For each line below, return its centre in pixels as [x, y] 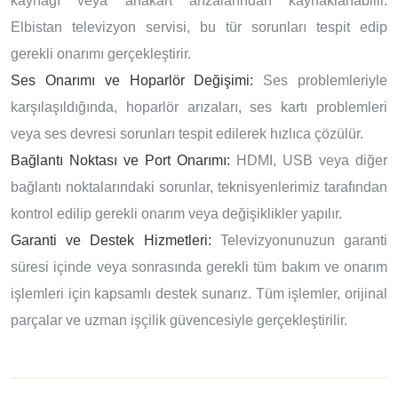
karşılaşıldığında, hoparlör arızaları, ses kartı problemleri [199, 107]
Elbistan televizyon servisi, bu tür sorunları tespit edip [199, 27]
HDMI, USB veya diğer [309, 160]
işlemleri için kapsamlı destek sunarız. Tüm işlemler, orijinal [199, 293]
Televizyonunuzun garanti [299, 240]
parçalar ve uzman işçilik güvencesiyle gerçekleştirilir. [179, 320]
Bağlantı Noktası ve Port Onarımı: [120, 160]
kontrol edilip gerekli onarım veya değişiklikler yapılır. [176, 213]
